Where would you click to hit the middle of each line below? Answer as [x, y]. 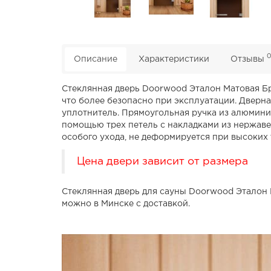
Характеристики [174, 59]
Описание [96, 59]
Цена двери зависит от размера [162, 161]
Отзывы [249, 59]
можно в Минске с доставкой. [126, 204]
